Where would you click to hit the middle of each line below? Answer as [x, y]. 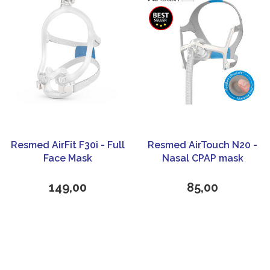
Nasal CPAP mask [202, 159]
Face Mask [67, 159]
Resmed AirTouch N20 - [202, 145]
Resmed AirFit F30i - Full [67, 145]
